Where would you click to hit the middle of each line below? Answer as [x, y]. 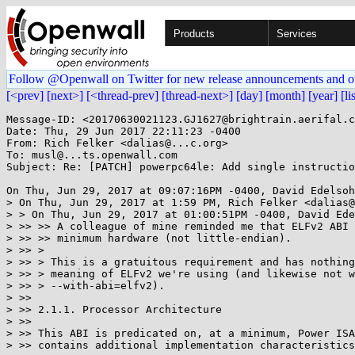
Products [194, 34]
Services [297, 34]
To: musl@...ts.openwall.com [92, 155]
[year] [323, 95]
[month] [285, 95]
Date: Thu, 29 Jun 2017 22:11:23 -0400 [124, 131]
